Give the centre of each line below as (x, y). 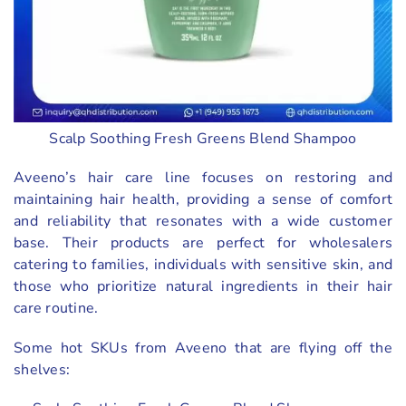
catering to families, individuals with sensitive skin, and (203, 264)
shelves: (42, 370)
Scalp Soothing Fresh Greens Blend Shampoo (203, 138)
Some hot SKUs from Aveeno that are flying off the (203, 348)
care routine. (56, 308)
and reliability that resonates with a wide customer (203, 221)
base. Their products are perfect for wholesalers (203, 242)
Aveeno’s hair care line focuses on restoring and (203, 177)
